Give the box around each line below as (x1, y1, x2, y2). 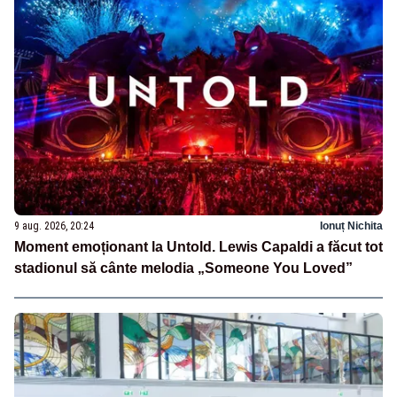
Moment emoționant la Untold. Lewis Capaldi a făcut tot (14, 238, 383, 254)
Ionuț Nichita (320, 219, 383, 232)
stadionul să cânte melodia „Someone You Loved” (14, 260, 353, 276)
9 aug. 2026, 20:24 (14, 219, 94, 232)
